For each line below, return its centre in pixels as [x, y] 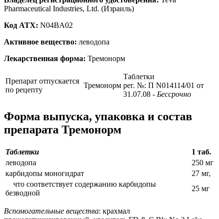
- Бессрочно [172, 94]
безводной [23, 193]
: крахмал [114, 211]
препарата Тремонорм [63, 129]
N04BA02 [55, 25]
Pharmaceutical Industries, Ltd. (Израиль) [69, 8]
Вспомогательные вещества [51, 211]
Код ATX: [21, 25]
